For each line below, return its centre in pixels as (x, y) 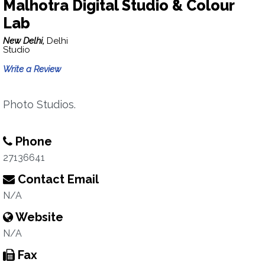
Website (38, 217)
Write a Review (32, 69)
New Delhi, (25, 41)
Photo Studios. (39, 104)
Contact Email (57, 179)
